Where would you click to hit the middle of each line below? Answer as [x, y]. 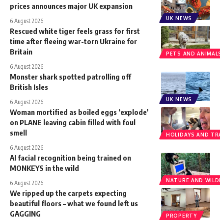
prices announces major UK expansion [71, 6]
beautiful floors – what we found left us [74, 204]
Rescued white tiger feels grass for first [75, 31]
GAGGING [25, 214]
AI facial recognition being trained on [70, 158]
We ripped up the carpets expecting [68, 193]
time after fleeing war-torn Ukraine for [73, 41]
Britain [21, 52]
